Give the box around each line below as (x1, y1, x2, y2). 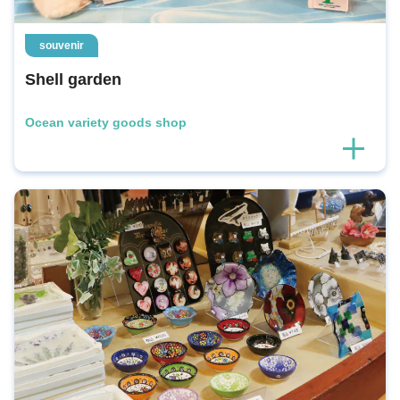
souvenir (39, 38, 84, 52)
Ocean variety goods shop (25, 114, 187, 129)
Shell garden (25, 70, 121, 88)
